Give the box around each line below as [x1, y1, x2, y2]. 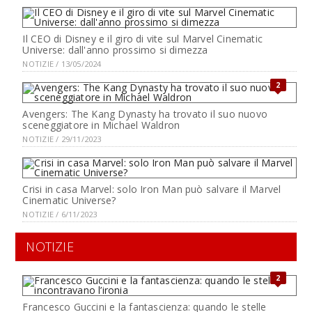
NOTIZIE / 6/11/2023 [22, 209, 97, 219]
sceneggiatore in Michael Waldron [22, 118, 180, 132]
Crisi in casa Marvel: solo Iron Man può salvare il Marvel [22, 182, 281, 196]
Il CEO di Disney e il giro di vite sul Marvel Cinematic [22, 32, 263, 45]
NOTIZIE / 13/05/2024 [22, 58, 102, 69]
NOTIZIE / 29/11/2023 [22, 134, 102, 144]
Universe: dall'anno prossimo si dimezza [22, 43, 208, 56]
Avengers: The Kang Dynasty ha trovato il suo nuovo [22, 107, 267, 120]
